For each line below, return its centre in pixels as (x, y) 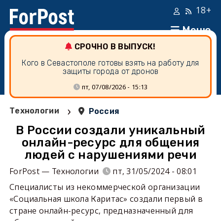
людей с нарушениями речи (110, 155)
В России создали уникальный (110, 130)
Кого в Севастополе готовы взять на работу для (110, 63)
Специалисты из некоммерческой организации (105, 187)
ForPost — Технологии (54, 171)
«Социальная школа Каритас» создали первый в (106, 199)
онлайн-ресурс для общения (110, 143)
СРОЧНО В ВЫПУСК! (115, 47)
